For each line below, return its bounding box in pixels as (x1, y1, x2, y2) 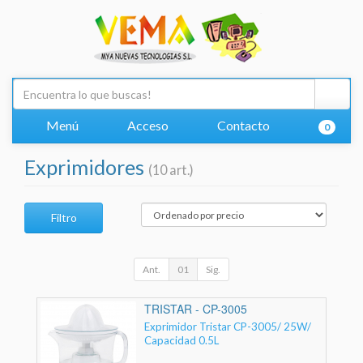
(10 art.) (148, 162, 194, 177)
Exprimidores (24, 155, 148, 179)
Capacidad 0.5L (144, 334, 219, 348)
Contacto (214, 117, 270, 133)
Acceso (124, 117, 169, 133)
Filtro (50, 211, 77, 224)
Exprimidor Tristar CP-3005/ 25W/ (144, 320, 311, 334)
